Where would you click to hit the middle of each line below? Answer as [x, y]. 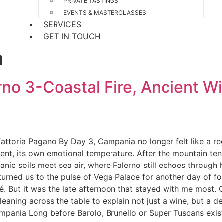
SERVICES [62, 24]
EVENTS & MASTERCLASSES [105, 13]
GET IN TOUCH [72, 36]
